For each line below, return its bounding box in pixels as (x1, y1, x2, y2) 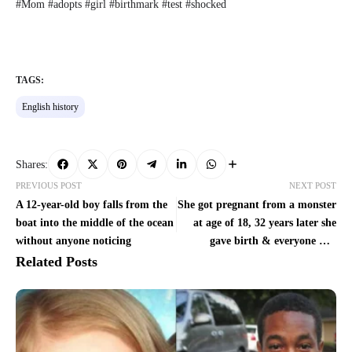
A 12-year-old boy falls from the (16, 199, 167, 211)
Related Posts (16, 254, 97, 270)
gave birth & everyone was (210, 235, 336, 247)
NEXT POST (289, 181, 336, 191)
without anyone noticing (16, 235, 131, 247)
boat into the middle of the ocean (16, 217, 174, 229)
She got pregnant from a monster (178, 199, 336, 211)
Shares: (16, 158, 48, 170)
